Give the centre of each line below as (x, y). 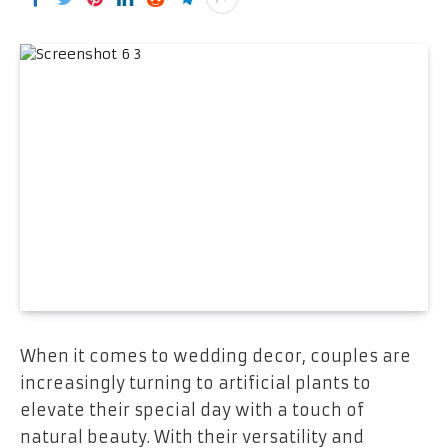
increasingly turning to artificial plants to (195, 382)
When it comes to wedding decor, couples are (215, 355)
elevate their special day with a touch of (192, 409)
